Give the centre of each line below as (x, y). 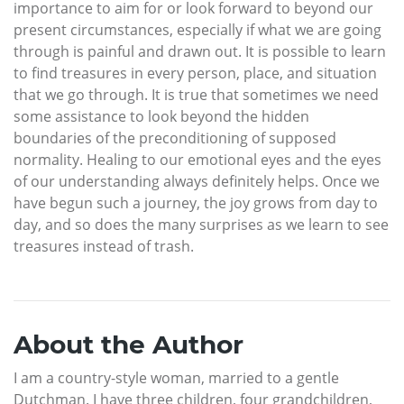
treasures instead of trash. (104, 247)
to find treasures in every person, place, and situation (195, 73)
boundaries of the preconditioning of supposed (175, 138)
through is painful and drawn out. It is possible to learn (200, 52)
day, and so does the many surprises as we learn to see (201, 225)
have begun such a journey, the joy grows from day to (196, 203)
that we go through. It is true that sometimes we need (196, 95)
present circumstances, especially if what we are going (197, 30)
